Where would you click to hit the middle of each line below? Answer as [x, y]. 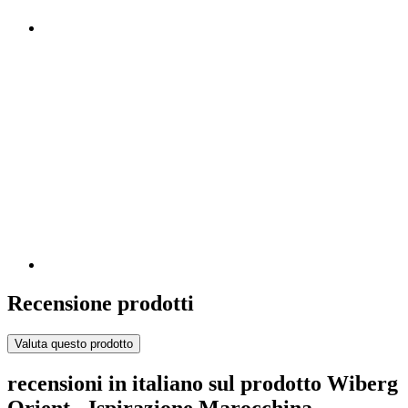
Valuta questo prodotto [74, 343]
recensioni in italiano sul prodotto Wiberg [203, 383]
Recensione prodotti [101, 303]
